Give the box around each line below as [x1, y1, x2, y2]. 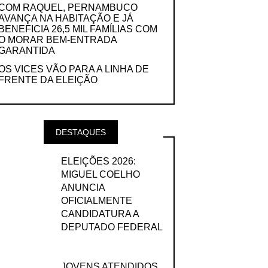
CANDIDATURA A [60, 208, 139, 219]
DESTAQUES [55, 127, 106, 138]
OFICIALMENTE [60, 195, 132, 206]
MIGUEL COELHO [60, 169, 140, 179]
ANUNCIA [60, 182, 105, 193]
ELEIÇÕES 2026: [60, 156, 136, 166]
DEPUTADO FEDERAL [60, 221, 163, 232]
